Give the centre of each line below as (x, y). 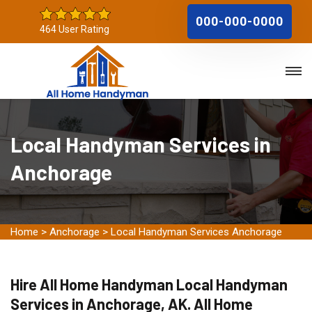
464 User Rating (75, 29)
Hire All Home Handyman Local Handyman (149, 284)
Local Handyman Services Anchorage (196, 232)
